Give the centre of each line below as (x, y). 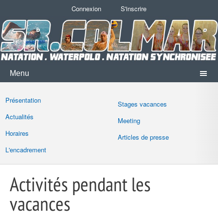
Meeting (129, 121)
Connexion (87, 9)
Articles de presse (143, 137)
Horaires (17, 133)
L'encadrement (26, 150)
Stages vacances (142, 104)
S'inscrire (133, 9)
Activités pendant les (80, 184)
